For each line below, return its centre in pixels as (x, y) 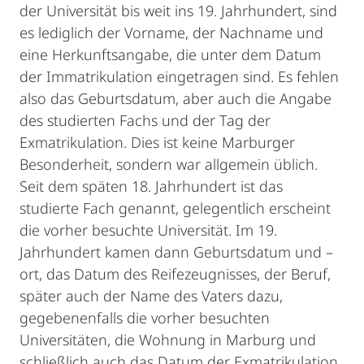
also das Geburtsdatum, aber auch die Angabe (175, 98)
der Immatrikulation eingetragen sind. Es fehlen (179, 76)
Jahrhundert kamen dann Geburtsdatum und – (176, 252)
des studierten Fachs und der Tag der (145, 120)
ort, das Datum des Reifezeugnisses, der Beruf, (175, 274)
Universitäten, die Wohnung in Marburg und (168, 340)
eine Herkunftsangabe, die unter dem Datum (170, 54)
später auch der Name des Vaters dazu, (151, 296)
